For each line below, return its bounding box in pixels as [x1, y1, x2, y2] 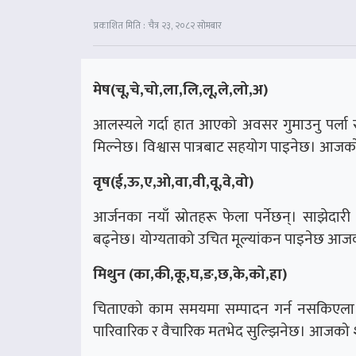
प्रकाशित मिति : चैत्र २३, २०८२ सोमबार [94, 17, 222, 34]
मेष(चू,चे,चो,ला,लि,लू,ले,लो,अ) [93, 77, 268, 103]
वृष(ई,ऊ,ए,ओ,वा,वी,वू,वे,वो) [93, 169, 253, 195]
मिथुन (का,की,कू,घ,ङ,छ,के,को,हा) [93, 261, 287, 288]
